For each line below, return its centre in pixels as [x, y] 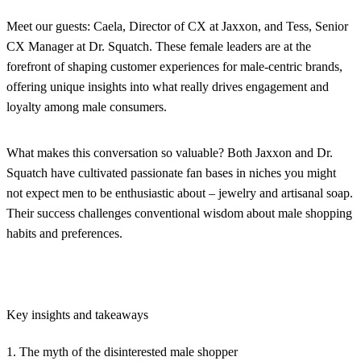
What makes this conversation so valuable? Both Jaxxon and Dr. [170, 152]
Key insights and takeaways [77, 314]
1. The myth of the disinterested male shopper [122, 351]
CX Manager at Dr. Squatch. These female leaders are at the [159, 46]
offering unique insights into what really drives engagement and [168, 86]
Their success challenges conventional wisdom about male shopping [179, 213]
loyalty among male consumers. [87, 106]
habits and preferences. [64, 233]
